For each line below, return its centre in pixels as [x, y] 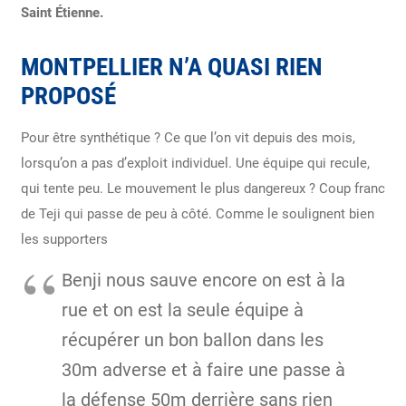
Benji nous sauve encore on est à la [203, 280]
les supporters [64, 239]
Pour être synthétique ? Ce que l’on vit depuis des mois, [188, 137]
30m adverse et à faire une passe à [203, 370]
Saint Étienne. [62, 12]
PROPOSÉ [68, 96]
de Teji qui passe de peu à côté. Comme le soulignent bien [197, 213]
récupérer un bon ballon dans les [192, 340]
